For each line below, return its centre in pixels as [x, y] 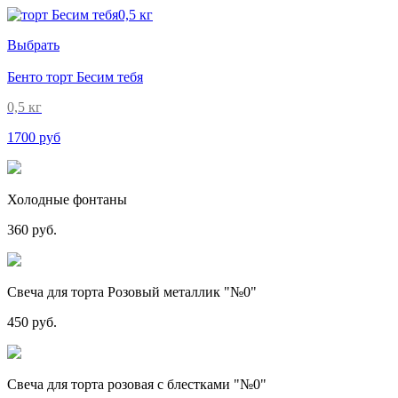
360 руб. [32, 230]
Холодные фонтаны [67, 199]
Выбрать [33, 45]
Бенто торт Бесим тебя [75, 77]
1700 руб [34, 137]
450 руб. [32, 322]
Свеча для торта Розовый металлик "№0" [132, 292]
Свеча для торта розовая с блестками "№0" [137, 384]
